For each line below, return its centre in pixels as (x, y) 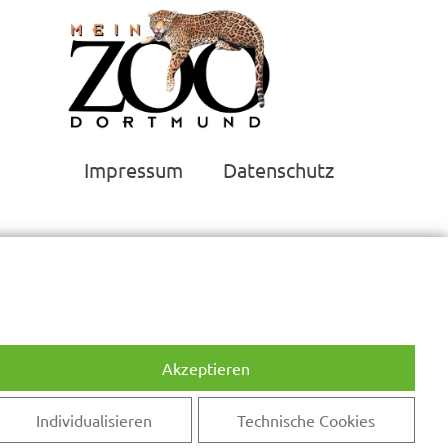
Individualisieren (93, 420)
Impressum (133, 169)
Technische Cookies (306, 420)
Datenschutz (278, 169)
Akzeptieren (205, 368)
